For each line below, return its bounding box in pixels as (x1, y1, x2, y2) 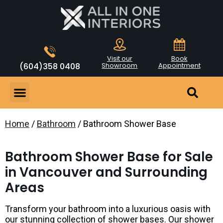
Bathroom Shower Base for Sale (5, 147, 213, 166)
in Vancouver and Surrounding (5, 163, 208, 181)
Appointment (158, 60, 201, 70)
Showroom (102, 60, 138, 70)
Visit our (107, 53, 132, 63)
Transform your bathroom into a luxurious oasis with (5, 203, 211, 214)
